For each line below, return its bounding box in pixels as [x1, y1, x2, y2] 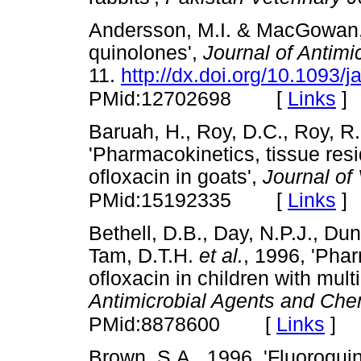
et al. [199, 245, 243, 268]
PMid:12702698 [89, 87, 231, 110]
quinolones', [89, 41, 203, 64]
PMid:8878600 [89, 313, 220, 336]
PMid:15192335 [89, 189, 231, 211]
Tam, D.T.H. [89, 245, 199, 268]
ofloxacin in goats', [89, 165, 263, 188]
